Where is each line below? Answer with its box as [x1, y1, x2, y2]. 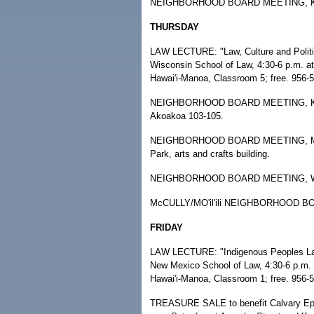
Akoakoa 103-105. [150, 111, 224, 121]
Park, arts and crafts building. [150, 149, 270, 159]
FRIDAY [150, 222, 183, 233]
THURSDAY [150, 22, 199, 32]
